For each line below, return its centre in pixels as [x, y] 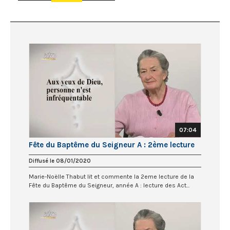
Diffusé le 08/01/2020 [60, 161]
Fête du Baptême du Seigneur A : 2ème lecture [112, 145]
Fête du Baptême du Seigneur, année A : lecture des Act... [109, 185]
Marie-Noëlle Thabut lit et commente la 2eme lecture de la [111, 176]
